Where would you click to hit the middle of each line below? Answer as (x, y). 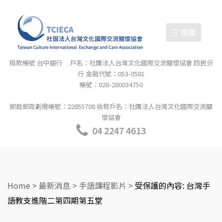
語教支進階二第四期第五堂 (55, 200)
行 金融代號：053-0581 (111, 74)
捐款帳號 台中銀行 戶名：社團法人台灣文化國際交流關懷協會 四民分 (111, 63)
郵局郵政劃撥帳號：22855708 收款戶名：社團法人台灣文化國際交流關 (111, 107)
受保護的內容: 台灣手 (172, 185)
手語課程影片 (103, 185)
